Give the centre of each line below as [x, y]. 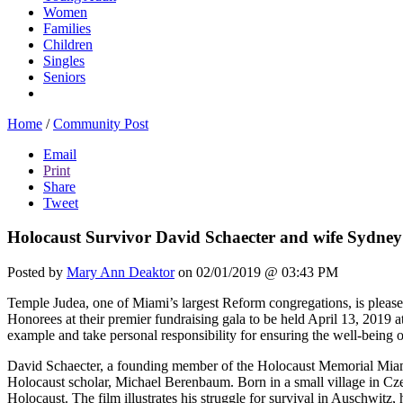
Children [68, 44]
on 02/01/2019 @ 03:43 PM [256, 272]
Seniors [64, 76]
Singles [64, 60]
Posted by [37, 272]
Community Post [101, 123]
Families [67, 28]
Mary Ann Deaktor [121, 272]
